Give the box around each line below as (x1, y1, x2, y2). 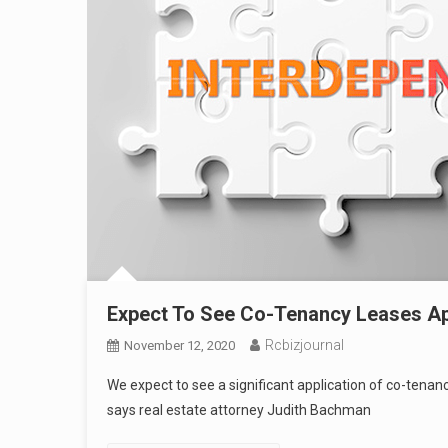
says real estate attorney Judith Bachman (107, 402, 371, 418)
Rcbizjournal (265, 337, 344, 353)
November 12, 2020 (124, 338, 235, 353)
